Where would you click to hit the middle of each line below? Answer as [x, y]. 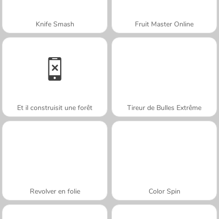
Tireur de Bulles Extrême [164, 108]
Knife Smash [55, 24]
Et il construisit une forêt [55, 108]
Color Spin [164, 191]
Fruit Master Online [164, 24]
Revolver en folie [55, 191]
